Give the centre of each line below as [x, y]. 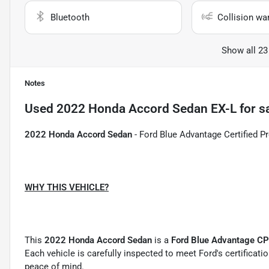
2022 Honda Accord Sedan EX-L [147, 108]
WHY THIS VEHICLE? [67, 187]
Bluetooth [70, 17]
